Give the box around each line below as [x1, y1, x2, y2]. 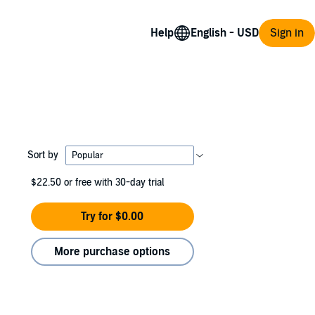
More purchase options [54, 245, 171, 259]
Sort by [27, 148, 58, 161]
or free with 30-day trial [64, 176, 164, 188]
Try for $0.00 [81, 210, 144, 224]
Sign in [270, 25, 304, 40]
